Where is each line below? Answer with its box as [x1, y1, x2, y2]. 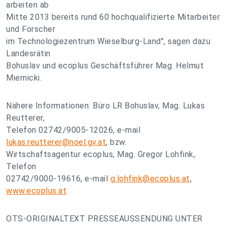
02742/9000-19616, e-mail [6, 174, 110, 183]
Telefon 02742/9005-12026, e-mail [6, 125, 140, 135]
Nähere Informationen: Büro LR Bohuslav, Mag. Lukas [6, 101, 205, 110]
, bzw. [106, 137, 127, 147]
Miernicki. [6, 73, 42, 83]
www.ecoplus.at [6, 186, 66, 196]
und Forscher [6, 24, 55, 34]
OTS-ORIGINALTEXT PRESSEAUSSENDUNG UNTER [6, 214, 203, 223]
